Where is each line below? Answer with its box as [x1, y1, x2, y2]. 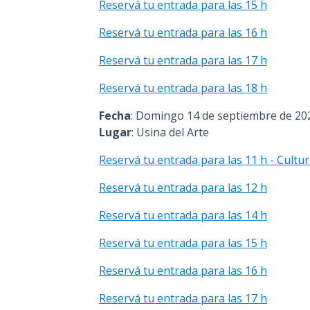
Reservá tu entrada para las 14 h [99, 208, 267, 224]
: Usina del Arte [131, 125, 209, 140]
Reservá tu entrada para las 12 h [99, 180, 267, 196]
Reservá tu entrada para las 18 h [99, 80, 267, 96]
